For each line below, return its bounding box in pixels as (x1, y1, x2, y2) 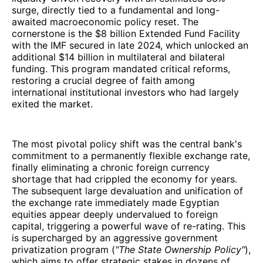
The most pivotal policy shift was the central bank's (12, 138, 242, 150)
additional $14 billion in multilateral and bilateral (12, 51, 225, 63)
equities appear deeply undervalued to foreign (12, 208, 218, 221)
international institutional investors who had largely (12, 86, 239, 99)
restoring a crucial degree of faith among (12, 75, 195, 87)
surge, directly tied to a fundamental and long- (12, 4, 220, 16)
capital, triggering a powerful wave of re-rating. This (12, 220, 245, 232)
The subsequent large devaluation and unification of (12, 185, 243, 197)
